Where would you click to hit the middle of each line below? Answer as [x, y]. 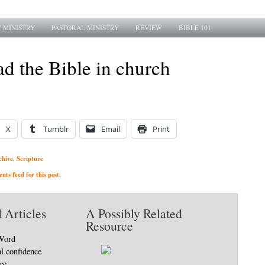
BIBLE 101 [195, 28]
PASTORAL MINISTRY [85, 28]
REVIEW [149, 28]
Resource [109, 226]
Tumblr [56, 129]
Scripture [30, 158]
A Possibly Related [134, 214]
